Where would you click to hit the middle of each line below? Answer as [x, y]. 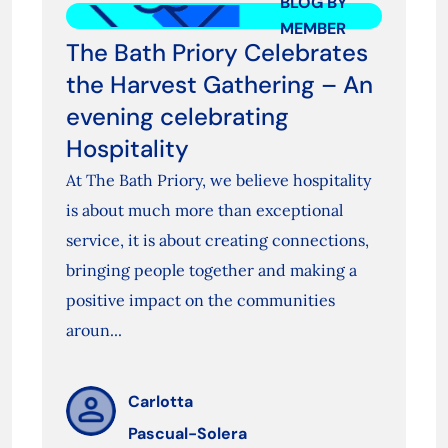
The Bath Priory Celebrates [216, 53]
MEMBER [312, 29]
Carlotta [160, 402]
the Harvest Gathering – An [219, 85]
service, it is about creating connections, [217, 240]
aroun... [93, 330]
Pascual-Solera [187, 434]
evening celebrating [177, 117]
